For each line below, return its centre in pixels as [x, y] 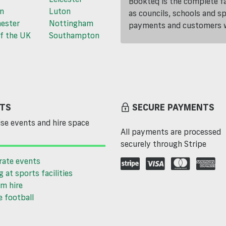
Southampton [74, 36]
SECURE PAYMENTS [173, 107]
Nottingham [71, 23]
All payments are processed [171, 132]
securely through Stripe [163, 144]
